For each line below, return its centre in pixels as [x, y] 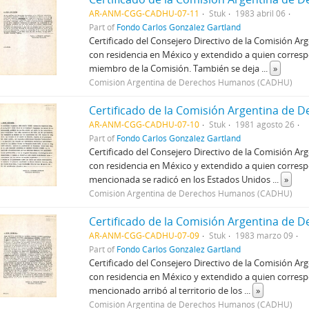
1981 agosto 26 [265, 124]
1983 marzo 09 [265, 235]
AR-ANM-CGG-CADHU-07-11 [144, 13]
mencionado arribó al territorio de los [167, 290]
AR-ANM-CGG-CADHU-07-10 [144, 124]
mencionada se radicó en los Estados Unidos [181, 179]
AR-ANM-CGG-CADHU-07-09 [144, 235]
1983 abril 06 [261, 13]
